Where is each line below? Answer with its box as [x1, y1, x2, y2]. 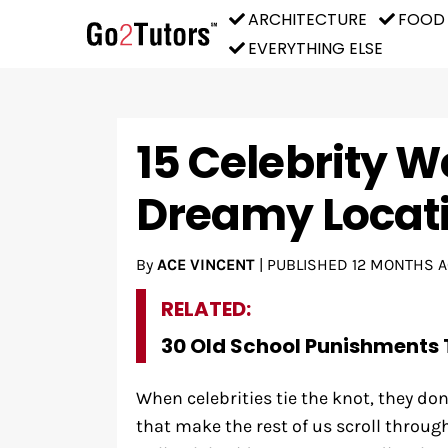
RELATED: [160, 294, 251, 323]
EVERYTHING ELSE [248, 36, 384, 60]
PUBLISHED [266, 254, 352, 274]
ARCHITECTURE [248, 7, 368, 31]
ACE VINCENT [156, 254, 255, 274]
